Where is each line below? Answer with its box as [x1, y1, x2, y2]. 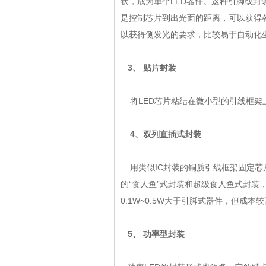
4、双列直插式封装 [121, 129, 201, 139]
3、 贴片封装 [121, 63, 176, 72]
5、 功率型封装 [121, 229, 185, 239]
